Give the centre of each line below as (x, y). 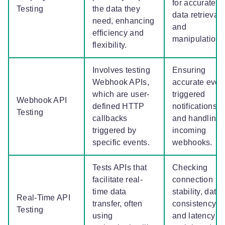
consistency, (195, 204)
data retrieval (197, 15)
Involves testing (121, 70)
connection (193, 180)
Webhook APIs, (121, 82)
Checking (190, 168)
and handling (197, 119)
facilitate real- (118, 180)
